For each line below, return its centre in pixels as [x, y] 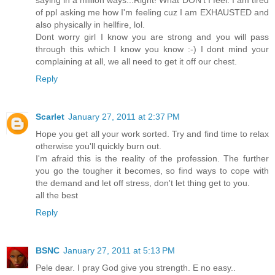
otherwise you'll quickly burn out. [99, 146]
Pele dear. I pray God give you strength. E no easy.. [136, 268]
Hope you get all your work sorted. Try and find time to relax [152, 134]
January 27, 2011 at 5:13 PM [119, 251]
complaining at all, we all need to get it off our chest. [136, 62]
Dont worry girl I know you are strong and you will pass [152, 37]
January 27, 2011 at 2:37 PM [124, 117]
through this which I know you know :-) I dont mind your [152, 49]
